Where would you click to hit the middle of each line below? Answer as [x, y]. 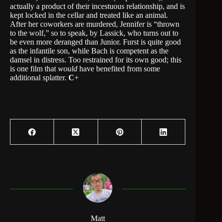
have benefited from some [119, 69]
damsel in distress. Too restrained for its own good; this [96, 60]
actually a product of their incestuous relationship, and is [97, 6]
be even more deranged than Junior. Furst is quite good [95, 42]
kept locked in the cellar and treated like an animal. [89, 15]
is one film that [34, 69]
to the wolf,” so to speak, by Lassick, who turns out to [94, 33]
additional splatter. [39, 78]
